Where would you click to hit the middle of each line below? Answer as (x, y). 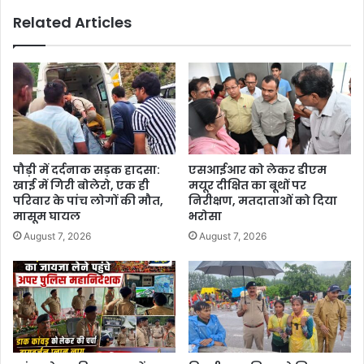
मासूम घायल (47, 217)
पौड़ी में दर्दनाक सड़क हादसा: (87, 170)
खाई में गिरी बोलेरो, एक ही (81, 186)
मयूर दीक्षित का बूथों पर (247, 186)
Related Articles (72, 23)
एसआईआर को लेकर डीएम (258, 170)
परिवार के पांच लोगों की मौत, (88, 201)
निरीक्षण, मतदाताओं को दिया (263, 201)
